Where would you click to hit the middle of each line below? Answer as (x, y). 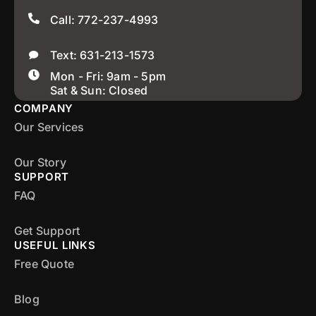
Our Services (49, 127)
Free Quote (44, 263)
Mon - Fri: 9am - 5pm (108, 76)
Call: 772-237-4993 (104, 19)
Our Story (40, 162)
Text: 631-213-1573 (103, 55)
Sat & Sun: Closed (99, 90)
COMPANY (44, 108)
